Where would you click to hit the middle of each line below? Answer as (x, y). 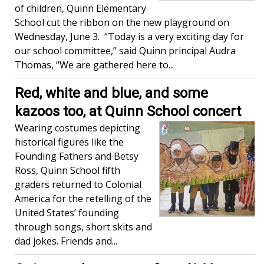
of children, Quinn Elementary (80, 9)
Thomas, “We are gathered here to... (94, 65)
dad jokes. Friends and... (66, 241)
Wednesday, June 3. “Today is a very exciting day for (129, 37)
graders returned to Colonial (78, 185)
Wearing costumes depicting (77, 128)
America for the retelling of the (83, 199)
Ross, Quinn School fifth (67, 171)
